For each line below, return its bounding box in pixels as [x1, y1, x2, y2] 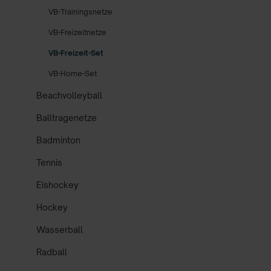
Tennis [36, 157, 62, 168]
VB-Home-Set [48, 68, 97, 78]
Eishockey [36, 179, 79, 190]
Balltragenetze [36, 112, 97, 123]
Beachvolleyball [36, 90, 102, 100]
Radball [36, 246, 67, 257]
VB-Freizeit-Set [48, 48, 103, 57]
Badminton [36, 134, 80, 145]
